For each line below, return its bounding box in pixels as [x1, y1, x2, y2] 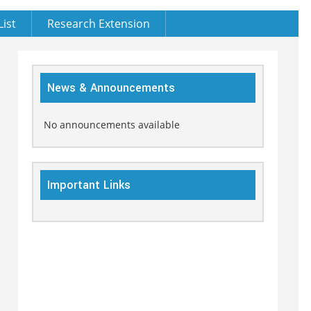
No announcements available [43, 117, 180, 131]
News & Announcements [47, 79, 175, 96]
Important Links [47, 176, 131, 193]
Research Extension [47, 15, 150, 31]
